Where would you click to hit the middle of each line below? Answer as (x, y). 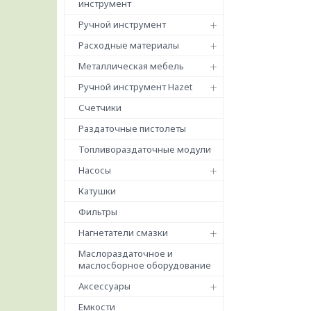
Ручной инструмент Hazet (135, 87)
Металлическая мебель (131, 66)
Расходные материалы (129, 45)
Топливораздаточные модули (145, 149)
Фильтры (98, 212)
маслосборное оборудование (145, 265)
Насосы (95, 170)
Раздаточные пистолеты (132, 128)
